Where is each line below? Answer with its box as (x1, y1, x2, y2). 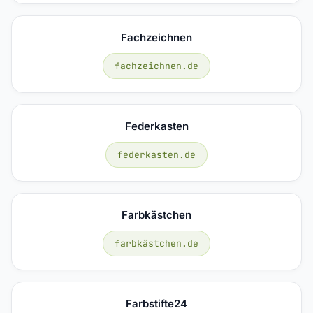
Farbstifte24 (126, 296, 187, 310)
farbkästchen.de (115, 237, 198, 249)
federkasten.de (117, 148, 196, 161)
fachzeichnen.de (115, 59, 198, 72)
